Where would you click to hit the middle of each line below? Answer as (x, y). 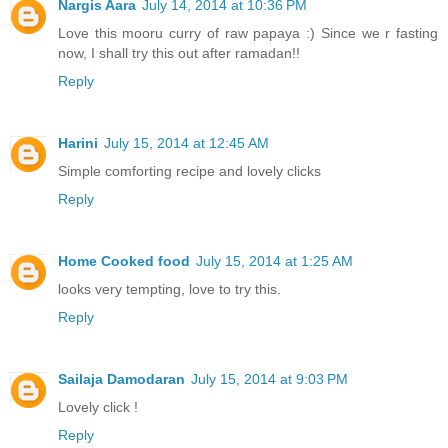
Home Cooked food (124, 261)
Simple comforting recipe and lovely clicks (189, 171)
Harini (78, 143)
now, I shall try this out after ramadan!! (179, 53)
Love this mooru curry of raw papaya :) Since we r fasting (248, 33)
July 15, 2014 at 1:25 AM (274, 261)
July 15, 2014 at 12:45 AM (186, 143)
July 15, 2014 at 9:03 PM (269, 379)
